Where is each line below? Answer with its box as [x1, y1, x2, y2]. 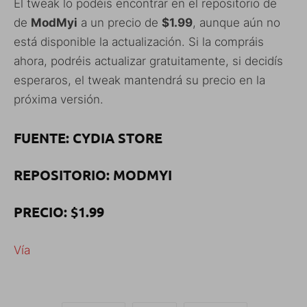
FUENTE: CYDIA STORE [14, 128, 162, 147]
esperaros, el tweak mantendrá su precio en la [14, 73, 265, 87]
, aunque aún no [193, 15, 280, 29]
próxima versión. [14, 92, 103, 106]
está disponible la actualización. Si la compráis [14, 34, 264, 49]
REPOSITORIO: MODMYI [14, 165, 172, 184]
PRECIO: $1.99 [14, 202, 104, 221]
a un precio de [77, 15, 162, 29]
